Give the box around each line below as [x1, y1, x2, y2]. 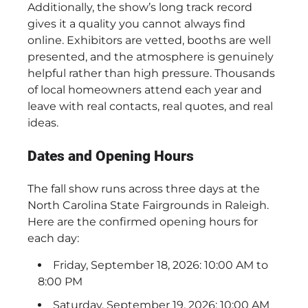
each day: [27, 232, 79, 245]
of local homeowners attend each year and [27, 82, 262, 96]
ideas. [27, 115, 58, 129]
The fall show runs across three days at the [27, 182, 260, 196]
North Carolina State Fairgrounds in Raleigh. [27, 199, 269, 212]
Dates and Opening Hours [27, 147, 194, 164]
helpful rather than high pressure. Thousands [27, 66, 275, 80]
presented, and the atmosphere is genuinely [27, 49, 274, 63]
